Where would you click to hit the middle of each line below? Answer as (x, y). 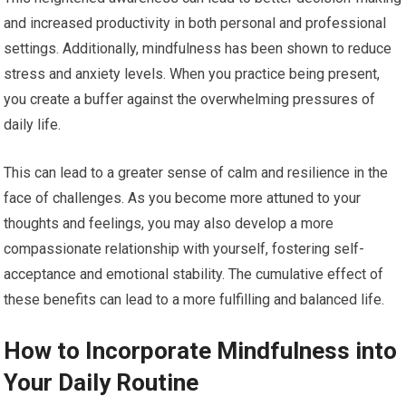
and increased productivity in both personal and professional (195, 24)
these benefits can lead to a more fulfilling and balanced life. (194, 300)
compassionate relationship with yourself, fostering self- (184, 249)
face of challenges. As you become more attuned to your (183, 198)
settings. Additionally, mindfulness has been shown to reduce (198, 49)
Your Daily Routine (101, 383)
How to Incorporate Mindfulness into (201, 351)
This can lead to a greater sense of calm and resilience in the (196, 173)
